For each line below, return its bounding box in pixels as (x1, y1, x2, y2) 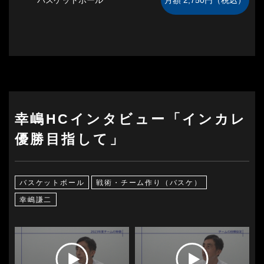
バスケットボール (19, 178, 85, 187)
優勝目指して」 (15, 131, 126, 147)
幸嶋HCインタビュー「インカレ (15, 111, 247, 127)
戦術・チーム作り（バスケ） (96, 178, 202, 187)
